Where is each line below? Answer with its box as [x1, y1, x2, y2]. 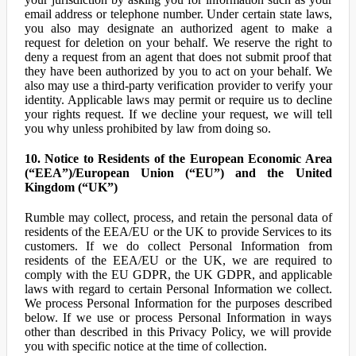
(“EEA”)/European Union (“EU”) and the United [24, 166, 332, 180]
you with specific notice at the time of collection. [24, 339, 267, 353]
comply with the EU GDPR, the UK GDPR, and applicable [24, 268, 332, 281]
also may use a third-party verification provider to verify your [24, 79, 332, 92]
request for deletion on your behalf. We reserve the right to [24, 36, 332, 49]
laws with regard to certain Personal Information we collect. [24, 282, 332, 296]
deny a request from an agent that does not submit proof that [24, 50, 332, 64]
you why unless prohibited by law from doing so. [24, 122, 271, 135]
